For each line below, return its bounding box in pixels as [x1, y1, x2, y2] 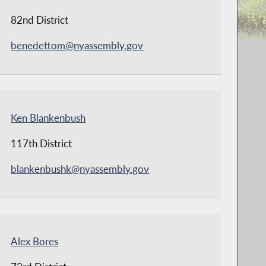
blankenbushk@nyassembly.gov [11, 163, 150, 176]
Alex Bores [11, 235, 59, 248]
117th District [11, 137, 72, 150]
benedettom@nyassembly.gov [11, 39, 144, 52]
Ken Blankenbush [11, 112, 86, 125]
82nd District [11, 14, 69, 27]
